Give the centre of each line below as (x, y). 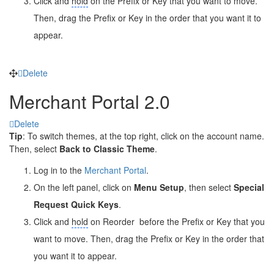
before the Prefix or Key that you (201, 221)
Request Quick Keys (76, 204)
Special (249, 187)
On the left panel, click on (84, 187)
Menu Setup (159, 187)
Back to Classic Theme (107, 148)
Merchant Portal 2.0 (90, 101)
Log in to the (59, 170)
